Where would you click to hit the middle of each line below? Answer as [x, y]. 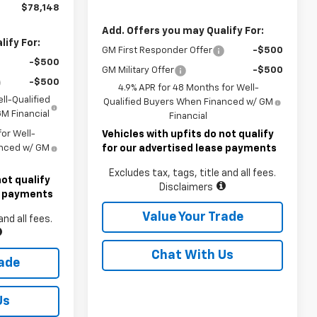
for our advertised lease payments [190, 149]
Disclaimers [186, 188]
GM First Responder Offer [157, 51]
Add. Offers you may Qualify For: [183, 31]
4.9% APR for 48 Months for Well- [188, 88]
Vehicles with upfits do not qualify [188, 135]
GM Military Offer [138, 71]
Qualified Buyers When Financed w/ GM [189, 103]
